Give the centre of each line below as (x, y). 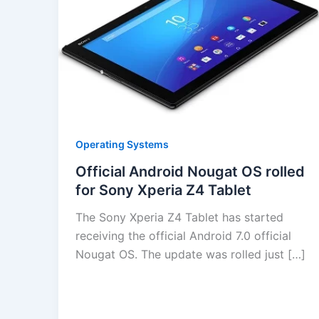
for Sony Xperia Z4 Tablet (163, 190)
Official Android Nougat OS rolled (190, 172)
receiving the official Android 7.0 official (183, 236)
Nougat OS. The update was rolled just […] (190, 255)
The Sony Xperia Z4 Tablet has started (179, 218)
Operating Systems (122, 145)
